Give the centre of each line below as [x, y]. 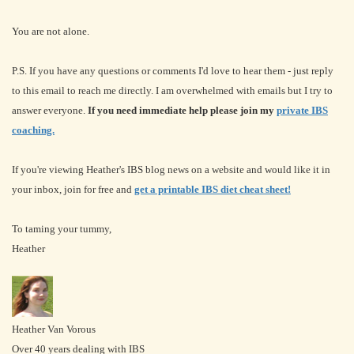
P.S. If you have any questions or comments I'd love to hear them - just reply [173, 71]
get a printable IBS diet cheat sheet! [213, 189]
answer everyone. [50, 110]
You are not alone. [51, 31]
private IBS [302, 110]
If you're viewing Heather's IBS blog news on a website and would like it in [171, 169]
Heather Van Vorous [54, 329]
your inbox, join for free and [73, 189]
